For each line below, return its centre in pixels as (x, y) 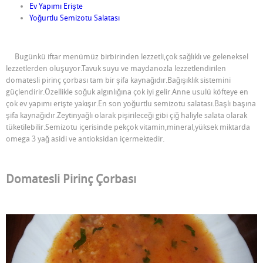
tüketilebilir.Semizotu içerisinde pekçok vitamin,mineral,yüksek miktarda (128, 127)
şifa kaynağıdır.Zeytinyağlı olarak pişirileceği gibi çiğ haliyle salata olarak (127, 115)
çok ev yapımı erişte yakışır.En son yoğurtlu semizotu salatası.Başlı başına (131, 103)
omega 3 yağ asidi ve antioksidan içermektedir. (85, 139)
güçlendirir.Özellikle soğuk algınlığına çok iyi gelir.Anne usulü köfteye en (127, 92)
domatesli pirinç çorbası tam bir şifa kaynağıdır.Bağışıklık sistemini (118, 80)
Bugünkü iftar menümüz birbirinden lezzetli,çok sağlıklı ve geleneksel (127, 56)
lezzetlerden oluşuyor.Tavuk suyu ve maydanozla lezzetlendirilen (116, 68)
